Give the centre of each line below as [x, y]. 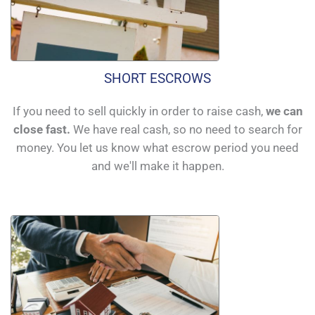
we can [284, 111]
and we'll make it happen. [157, 166]
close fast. [41, 129]
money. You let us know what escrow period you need [157, 147]
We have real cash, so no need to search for [186, 129]
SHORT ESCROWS [157, 78]
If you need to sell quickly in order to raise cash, [139, 111]
